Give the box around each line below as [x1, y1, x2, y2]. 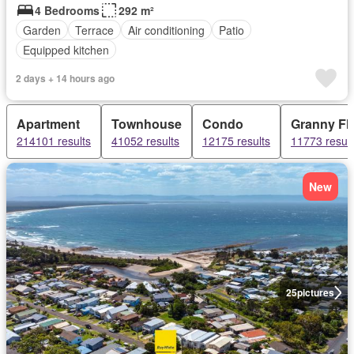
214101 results [17, 133, 91, 149]
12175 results [202, 133, 270, 149]
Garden [23, 21, 61, 38]
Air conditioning [128, 21, 205, 38]
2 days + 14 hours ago [16, 71, 115, 85]
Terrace [75, 21, 114, 38]
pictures [296, 285, 334, 299]
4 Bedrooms [35, 2, 100, 18]
